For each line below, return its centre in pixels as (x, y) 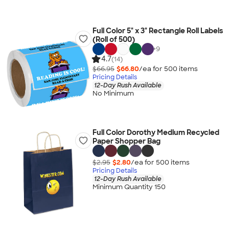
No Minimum (113, 94)
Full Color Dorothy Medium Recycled (156, 132)
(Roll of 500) (113, 39)
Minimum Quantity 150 (129, 187)
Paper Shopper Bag (126, 141)
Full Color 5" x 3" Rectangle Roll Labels (157, 31)
